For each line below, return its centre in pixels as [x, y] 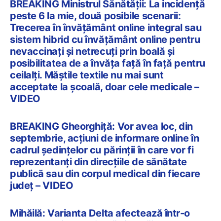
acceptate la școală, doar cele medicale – [105, 87]
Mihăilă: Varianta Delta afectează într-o [100, 213]
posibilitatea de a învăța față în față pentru [108, 63]
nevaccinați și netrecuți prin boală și [92, 51]
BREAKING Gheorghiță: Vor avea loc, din [101, 126]
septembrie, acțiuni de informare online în [105, 138]
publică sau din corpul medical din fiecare [105, 173]
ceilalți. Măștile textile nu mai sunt [87, 75]
